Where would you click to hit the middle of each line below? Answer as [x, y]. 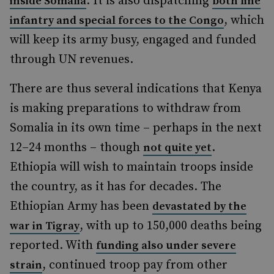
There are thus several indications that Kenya [136, 89]
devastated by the [199, 206]
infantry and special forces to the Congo [117, 20]
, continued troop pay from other [135, 265]
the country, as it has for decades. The [116, 187]
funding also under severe [166, 246]
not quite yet [177, 148]
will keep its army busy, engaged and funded [133, 40]
